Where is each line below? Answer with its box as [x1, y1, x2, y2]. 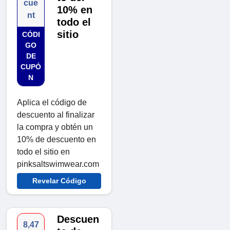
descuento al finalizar [17, 110, 94, 120]
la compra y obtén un [17, 123, 93, 132]
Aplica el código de [17, 98, 87, 107]
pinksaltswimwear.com [17, 160, 99, 169]
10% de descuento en [17, 135, 96, 144]
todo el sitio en [17, 147, 70, 157]
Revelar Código [32, 177, 86, 185]
